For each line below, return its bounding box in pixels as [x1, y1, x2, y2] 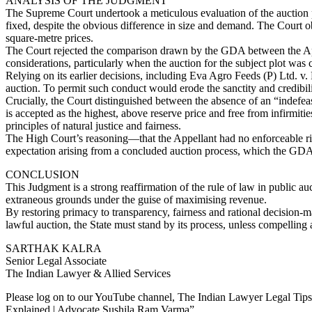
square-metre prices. [6, 32, 93, 45]
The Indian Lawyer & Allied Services [6, 267, 171, 280]
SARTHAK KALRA [6, 242, 102, 255]
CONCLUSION [6, 169, 79, 181]
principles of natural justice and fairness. [6, 120, 181, 132]
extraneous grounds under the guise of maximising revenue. [6, 194, 267, 206]
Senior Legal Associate [6, 255, 107, 267]
